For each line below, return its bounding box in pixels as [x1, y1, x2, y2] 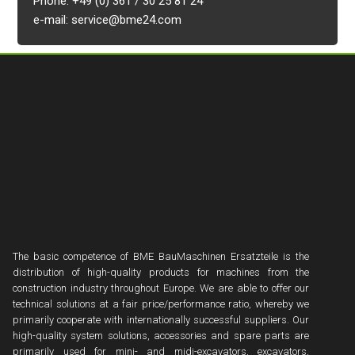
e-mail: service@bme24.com [33, 13, 182, 27]
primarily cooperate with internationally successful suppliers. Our [13, 313, 310, 326]
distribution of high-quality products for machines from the [13, 265, 310, 278]
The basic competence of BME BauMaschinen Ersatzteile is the [13, 250, 310, 262]
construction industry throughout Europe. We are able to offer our [13, 281, 310, 294]
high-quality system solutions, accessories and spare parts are [13, 329, 310, 342]
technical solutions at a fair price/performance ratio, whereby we [13, 297, 310, 310]
